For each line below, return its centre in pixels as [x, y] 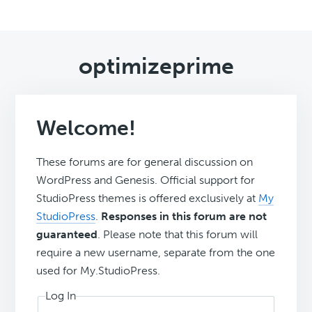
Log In [61, 296]
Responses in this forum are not [184, 217]
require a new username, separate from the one [156, 253]
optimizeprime [156, 67]
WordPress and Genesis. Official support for [146, 180]
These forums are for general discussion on [145, 162]
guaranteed [67, 235]
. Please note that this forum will [178, 235]
